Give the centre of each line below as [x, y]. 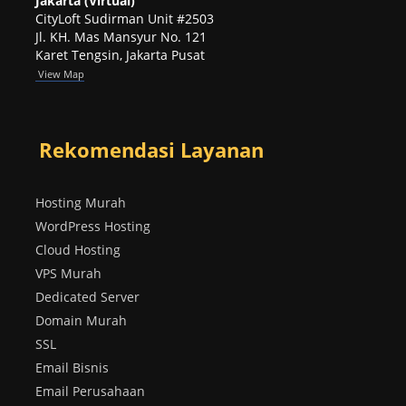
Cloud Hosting [78, 249]
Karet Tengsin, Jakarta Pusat [120, 54]
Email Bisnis [72, 367]
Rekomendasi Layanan [152, 150]
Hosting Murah [81, 202]
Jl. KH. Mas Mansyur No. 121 [121, 36]
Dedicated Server [87, 296]
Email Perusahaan [90, 391]
